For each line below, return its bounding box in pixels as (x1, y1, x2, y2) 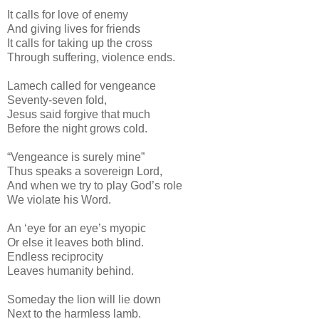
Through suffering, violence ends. (7, 51, 175, 63)
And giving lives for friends (7, 22, 140, 35)
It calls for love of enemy (7, 8, 128, 21)
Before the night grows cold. (7, 122, 147, 135)
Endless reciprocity (7, 250, 103, 263)
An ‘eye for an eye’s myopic (7, 221, 146, 234)
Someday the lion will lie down (7, 293, 161, 305)
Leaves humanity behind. (7, 264, 134, 277)
